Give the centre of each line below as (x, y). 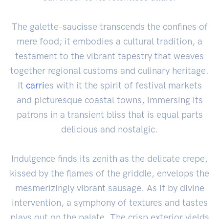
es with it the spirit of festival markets (123, 85)
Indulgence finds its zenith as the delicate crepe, (109, 158)
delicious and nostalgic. (109, 129)
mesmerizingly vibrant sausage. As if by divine (109, 188)
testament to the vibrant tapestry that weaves (109, 56)
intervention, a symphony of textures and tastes (109, 202)
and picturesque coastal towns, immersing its (109, 100)
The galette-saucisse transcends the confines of (109, 26)
